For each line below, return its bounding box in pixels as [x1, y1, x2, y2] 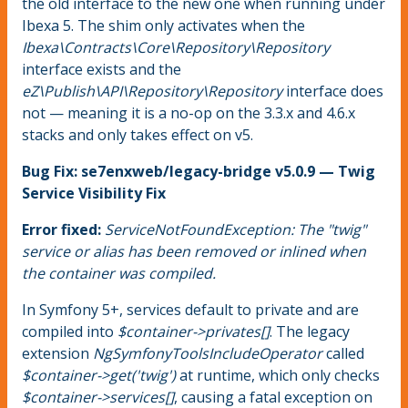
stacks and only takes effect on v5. [22, 125, 253, 146]
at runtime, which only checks [176, 365, 380, 386]
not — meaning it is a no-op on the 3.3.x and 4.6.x [22, 103, 355, 124]
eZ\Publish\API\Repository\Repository [22, 81, 282, 102]
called [322, 343, 364, 364]
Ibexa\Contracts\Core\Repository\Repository [22, 37, 330, 58]
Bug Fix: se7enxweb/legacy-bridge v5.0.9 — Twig [22, 161, 375, 182]
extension [22, 343, 93, 364]
